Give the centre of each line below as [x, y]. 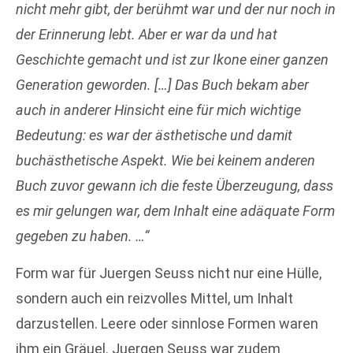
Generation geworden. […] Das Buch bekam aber [162, 85]
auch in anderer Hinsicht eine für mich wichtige [158, 110]
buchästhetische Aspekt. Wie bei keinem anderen [165, 161]
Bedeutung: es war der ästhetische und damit [154, 136]
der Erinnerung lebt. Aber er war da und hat [147, 35]
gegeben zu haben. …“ [82, 236]
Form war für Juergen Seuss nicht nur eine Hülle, [169, 273]
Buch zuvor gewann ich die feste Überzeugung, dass [175, 186]
